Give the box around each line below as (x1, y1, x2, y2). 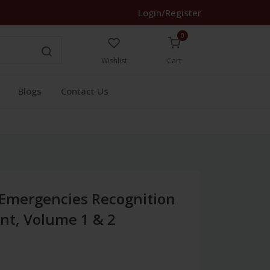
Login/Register (138, 7, 201, 19)
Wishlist (101, 55, 127, 66)
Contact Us (61, 85, 108, 97)
